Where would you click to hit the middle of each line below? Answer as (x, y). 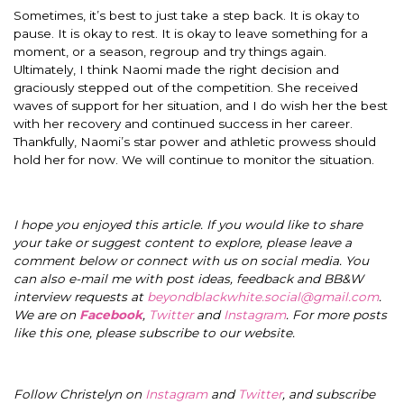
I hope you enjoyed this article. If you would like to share (188, 224)
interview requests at (80, 296)
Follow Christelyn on (79, 394)
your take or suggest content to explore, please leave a (183, 242)
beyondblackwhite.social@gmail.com (263, 296)
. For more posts (336, 314)
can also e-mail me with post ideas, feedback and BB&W (188, 278)
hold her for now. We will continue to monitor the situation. (196, 159)
